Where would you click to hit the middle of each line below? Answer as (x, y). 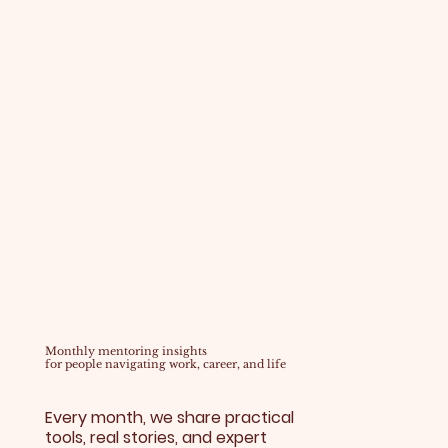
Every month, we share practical (169, 417)
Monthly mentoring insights (125, 350)
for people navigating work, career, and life (165, 363)
